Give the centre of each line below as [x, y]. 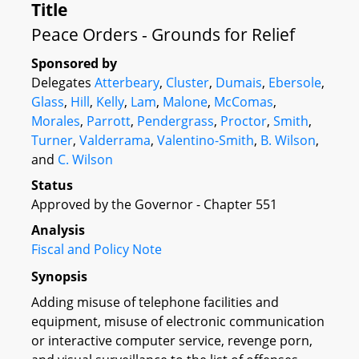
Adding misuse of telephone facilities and [155, 302]
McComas [244, 102]
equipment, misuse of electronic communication [178, 321]
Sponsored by [74, 63]
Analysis [58, 230]
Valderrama [115, 140]
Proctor [244, 121]
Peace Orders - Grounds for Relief [163, 34]
